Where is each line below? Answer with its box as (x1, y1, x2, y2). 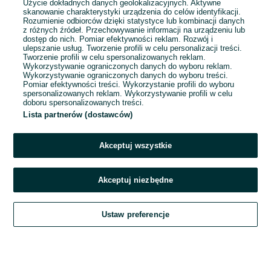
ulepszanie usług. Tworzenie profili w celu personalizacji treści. (23, 44, 243, 53)
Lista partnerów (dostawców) (23, 110, 132, 119)
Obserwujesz (61, 224, 101, 232)
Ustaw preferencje (101, 210, 170, 219)
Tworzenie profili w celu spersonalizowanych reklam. (23, 53, 206, 62)
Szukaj (17, 224, 38, 232)
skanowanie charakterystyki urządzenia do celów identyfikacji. (23, 7, 241, 16)
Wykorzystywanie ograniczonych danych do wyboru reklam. (23, 62, 233, 71)
